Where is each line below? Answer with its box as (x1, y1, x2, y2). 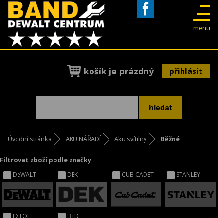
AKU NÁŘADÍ (65, 134, 101, 144)
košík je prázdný (84, 65, 154, 77)
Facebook (136, 17, 168, 26)
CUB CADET (122, 170, 154, 179)
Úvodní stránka (8, 134, 52, 144)
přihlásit (169, 65, 202, 76)
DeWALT (13, 170, 36, 179)
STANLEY (176, 170, 200, 179)
